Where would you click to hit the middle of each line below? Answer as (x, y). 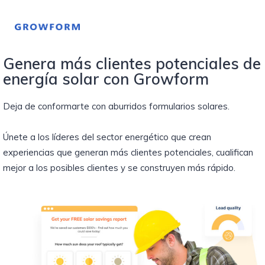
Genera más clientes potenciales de (132, 64)
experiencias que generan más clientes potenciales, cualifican (128, 152)
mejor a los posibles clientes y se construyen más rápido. (119, 168)
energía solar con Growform (106, 79)
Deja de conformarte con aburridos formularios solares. (116, 106)
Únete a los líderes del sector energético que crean (107, 137)
